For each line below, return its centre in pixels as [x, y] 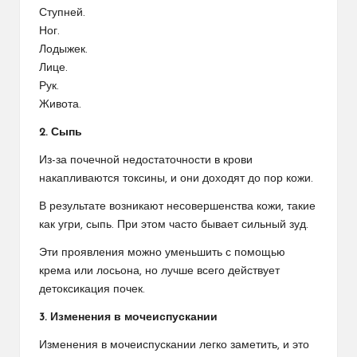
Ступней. [62, 13]
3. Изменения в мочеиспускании [128, 317]
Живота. [60, 104]
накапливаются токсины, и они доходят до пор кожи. [176, 178]
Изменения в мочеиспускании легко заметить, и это [174, 345]
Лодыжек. [63, 49]
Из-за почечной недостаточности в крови [146, 160]
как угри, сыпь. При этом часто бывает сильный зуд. [174, 225]
